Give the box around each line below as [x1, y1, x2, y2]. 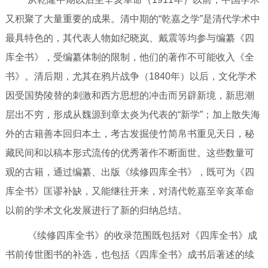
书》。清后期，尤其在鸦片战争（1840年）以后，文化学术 [5, 71, 257, 81]
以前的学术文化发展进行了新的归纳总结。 [5, 205, 187, 215]
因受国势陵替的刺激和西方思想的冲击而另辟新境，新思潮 [5, 90, 254, 100]
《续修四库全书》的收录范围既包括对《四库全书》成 [28, 230, 258, 240]
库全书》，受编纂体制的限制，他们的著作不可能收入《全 [5, 52, 254, 62]
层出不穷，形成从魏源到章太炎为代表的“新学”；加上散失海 [5, 109, 260, 120]
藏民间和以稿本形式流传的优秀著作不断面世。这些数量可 [5, 148, 254, 158]
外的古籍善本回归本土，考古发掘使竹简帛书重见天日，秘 [5, 129, 254, 139]
